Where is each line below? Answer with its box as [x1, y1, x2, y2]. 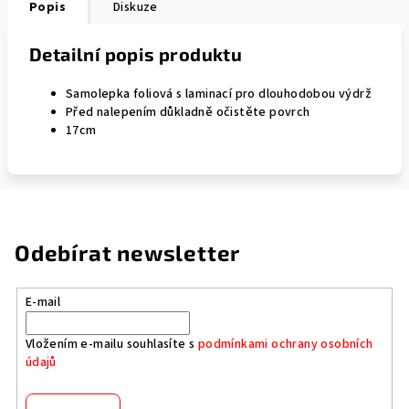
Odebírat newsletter [15, 239, 241, 266]
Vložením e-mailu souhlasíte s [25, 334, 198, 353]
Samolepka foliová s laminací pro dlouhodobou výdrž [66, 85, 372, 103]
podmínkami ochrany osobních [197, 334, 373, 353]
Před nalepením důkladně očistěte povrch [66, 103, 310, 121]
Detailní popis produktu [29, 43, 243, 65]
